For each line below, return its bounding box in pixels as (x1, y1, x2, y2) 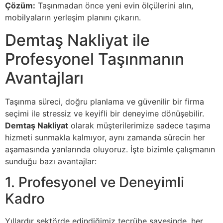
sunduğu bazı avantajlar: (5, 156, 97, 166)
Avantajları (5, 68, 84, 88)
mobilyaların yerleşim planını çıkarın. (5, 12, 141, 23)
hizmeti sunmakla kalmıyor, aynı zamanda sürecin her (5, 132, 205, 142)
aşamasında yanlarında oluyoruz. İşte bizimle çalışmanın (5, 144, 215, 154)
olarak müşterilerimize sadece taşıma (68, 120, 211, 130)
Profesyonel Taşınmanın (5, 49, 184, 69)
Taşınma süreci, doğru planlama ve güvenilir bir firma (5, 96, 204, 107)
